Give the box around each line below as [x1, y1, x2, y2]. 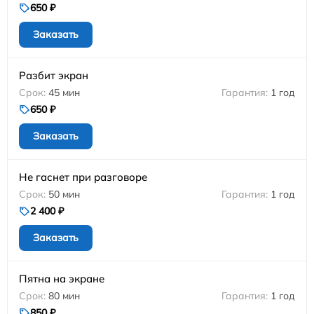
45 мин [48, 86, 80, 99]
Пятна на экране [19, 271, 104, 285]
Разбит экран [19, 68, 88, 82]
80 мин [48, 289, 80, 302]
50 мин [48, 187, 80, 200]
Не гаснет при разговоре [19, 170, 147, 184]
